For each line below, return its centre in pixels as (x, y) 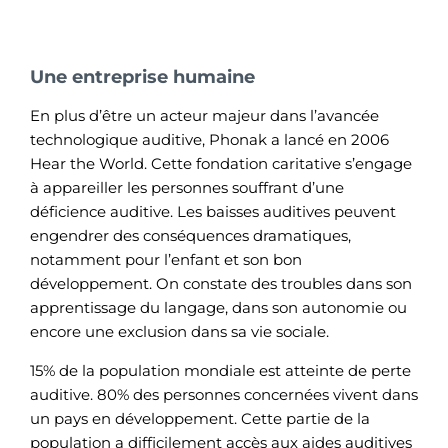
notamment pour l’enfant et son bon (166, 260)
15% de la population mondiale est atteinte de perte (220, 370)
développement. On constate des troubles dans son (221, 284)
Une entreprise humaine (142, 77)
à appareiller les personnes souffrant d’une (187, 188)
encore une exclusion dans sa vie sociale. (179, 332)
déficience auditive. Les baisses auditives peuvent (213, 212)
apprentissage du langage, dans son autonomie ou (218, 308)
